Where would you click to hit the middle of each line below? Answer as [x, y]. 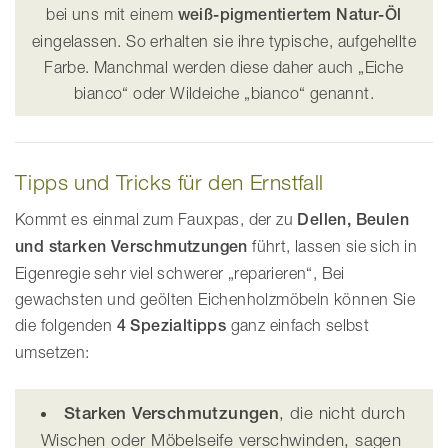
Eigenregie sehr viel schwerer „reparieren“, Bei [180, 273]
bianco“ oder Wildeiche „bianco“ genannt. [224, 93]
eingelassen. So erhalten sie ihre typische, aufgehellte [224, 41]
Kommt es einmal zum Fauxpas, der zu [156, 219]
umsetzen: [52, 352]
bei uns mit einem [112, 14]
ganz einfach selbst [298, 325]
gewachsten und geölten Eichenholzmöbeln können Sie [215, 299]
